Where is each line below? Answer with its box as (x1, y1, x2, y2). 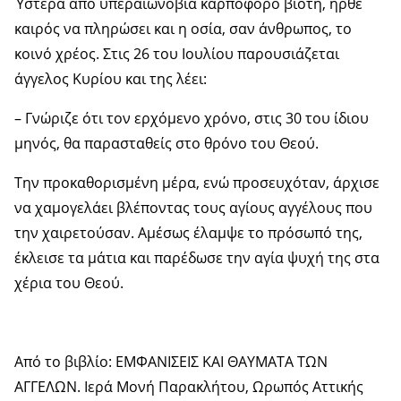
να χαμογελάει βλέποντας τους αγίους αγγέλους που (14, 197, 372, 218)
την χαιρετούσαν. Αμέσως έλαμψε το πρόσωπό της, (14, 222, 363, 243)
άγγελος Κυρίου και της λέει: (14, 68, 207, 89)
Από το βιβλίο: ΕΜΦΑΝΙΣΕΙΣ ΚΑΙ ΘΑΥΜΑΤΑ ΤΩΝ (14, 351, 328, 371)
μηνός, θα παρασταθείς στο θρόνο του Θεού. (14, 132, 319, 153)
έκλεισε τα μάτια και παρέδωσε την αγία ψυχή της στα (14, 247, 380, 268)
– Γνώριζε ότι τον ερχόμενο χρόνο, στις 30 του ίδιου (14, 107, 369, 128)
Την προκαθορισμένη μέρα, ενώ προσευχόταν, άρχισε (14, 172, 380, 192)
